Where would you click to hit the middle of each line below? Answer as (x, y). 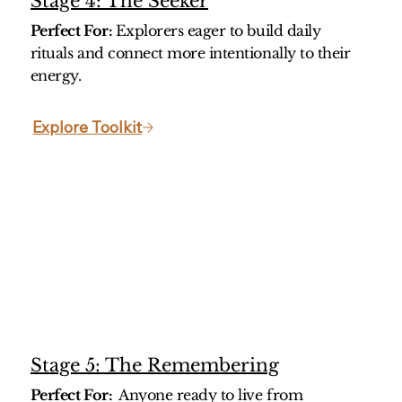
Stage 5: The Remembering (155, 366)
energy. (56, 76)
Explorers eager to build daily (218, 31)
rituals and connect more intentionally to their (190, 53)
